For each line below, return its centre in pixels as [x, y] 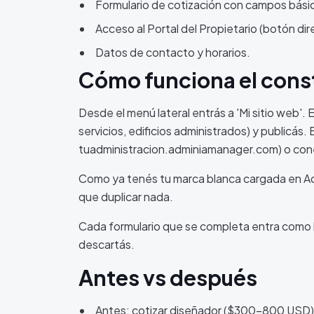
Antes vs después [168, 278]
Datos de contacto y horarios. [173, 52]
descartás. [107, 244]
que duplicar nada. [126, 197]
